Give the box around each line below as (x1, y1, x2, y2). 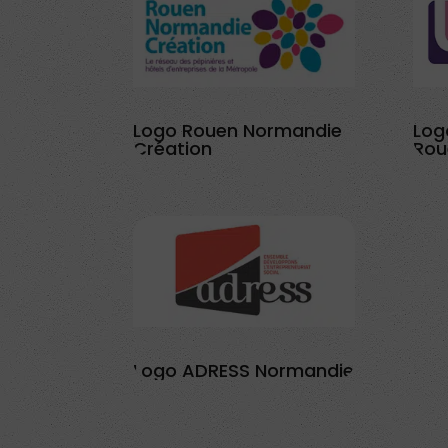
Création (132, 135, 212, 161)
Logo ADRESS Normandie (132, 357, 354, 383)
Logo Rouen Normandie (132, 117, 342, 143)
